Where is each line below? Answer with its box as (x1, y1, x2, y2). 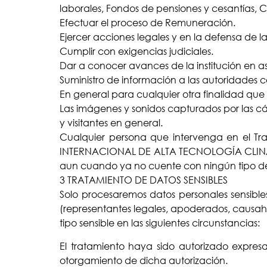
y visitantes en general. (60, 117, 163, 129)
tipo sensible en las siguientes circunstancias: (60, 217, 260, 229)
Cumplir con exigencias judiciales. (60, 45, 213, 58)
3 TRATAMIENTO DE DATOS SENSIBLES (60, 174, 228, 187)
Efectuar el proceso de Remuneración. (60, 17, 235, 29)
